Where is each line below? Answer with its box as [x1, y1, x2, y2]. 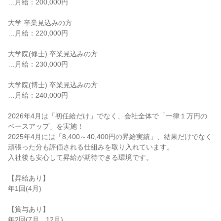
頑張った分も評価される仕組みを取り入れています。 [8, 143, 174, 151]
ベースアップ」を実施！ [8, 122, 84, 130]
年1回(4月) [8, 184, 41, 192]
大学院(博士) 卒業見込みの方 [8, 81, 98, 89]
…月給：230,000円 [8, 60, 68, 68]
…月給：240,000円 [8, 91, 68, 99]
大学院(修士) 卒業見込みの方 [8, 50, 98, 58]
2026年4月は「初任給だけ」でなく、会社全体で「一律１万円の [8, 112, 207, 120]
